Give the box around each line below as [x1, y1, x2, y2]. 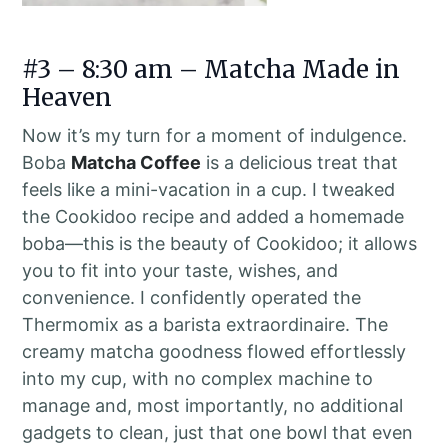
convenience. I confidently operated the [22, 286, 362, 308]
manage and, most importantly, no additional [22, 394, 404, 416]
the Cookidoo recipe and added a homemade [22, 205, 405, 227]
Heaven [22, 81, 113, 113]
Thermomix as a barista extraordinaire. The [22, 313, 389, 335]
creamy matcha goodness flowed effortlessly [22, 340, 407, 362]
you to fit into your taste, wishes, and [22, 259, 339, 281]
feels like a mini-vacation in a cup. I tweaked [22, 178, 396, 200]
